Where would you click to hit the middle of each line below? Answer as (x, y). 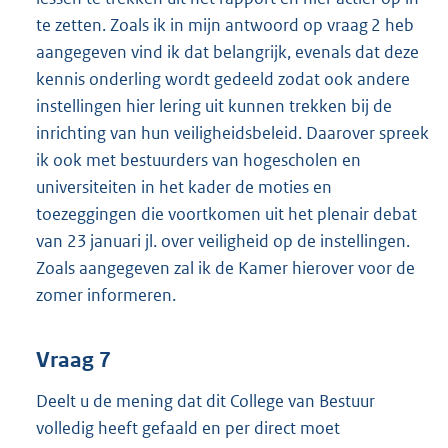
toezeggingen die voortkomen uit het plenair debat (226, 213)
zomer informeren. (106, 294)
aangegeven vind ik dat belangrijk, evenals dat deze (227, 51)
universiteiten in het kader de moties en (184, 186)
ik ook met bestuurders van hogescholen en (198, 159)
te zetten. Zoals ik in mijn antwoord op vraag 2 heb (225, 24)
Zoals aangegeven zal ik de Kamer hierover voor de (225, 267)
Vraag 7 (73, 360)
